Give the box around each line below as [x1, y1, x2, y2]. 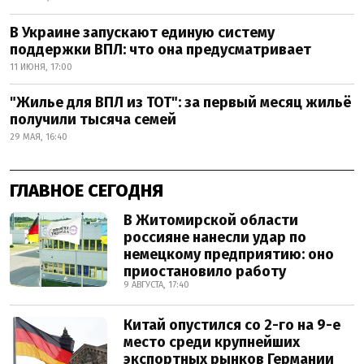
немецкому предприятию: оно [123, 245, 334, 264]
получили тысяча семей [10, 110, 176, 129]
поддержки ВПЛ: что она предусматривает [10, 41, 311, 59]
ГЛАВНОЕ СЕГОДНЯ [10, 180, 163, 202]
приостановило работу [123, 262, 286, 281]
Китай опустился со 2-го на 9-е [123, 316, 340, 335]
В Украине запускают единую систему [10, 24, 275, 42]
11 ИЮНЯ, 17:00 [10, 62, 72, 73]
